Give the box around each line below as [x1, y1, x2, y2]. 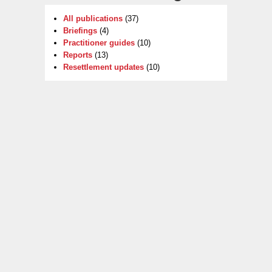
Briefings [63, 26, 97, 36]
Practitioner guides [63, 38, 135, 48]
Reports [63, 50, 92, 60]
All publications [63, 14, 123, 24]
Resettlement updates [63, 63, 144, 72]
